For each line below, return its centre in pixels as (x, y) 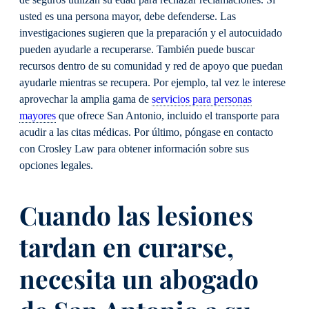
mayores (38, 116)
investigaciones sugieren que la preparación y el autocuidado (151, 33)
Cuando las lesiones (136, 215)
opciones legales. (56, 165)
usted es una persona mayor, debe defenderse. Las (128, 16)
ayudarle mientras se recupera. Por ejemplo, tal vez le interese (152, 82)
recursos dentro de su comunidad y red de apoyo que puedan (151, 66)
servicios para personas (202, 99)
